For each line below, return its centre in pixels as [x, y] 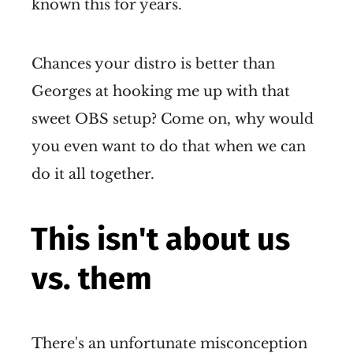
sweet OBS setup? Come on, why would [173, 119]
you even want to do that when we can [169, 146]
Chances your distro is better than [153, 63]
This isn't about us [160, 239]
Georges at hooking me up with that [161, 91]
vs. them [92, 279]
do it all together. [93, 174]
